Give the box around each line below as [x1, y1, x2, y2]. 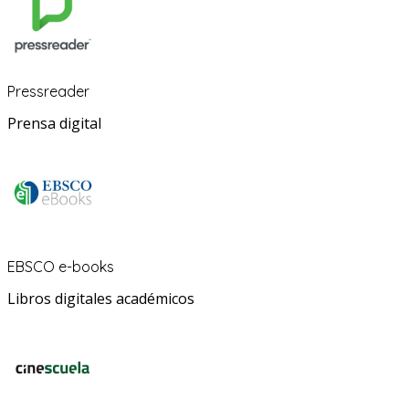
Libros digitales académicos [7, 288, 194, 309]
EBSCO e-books [7, 257, 114, 277]
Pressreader [7, 82, 89, 101]
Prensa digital [7, 113, 101, 134]
